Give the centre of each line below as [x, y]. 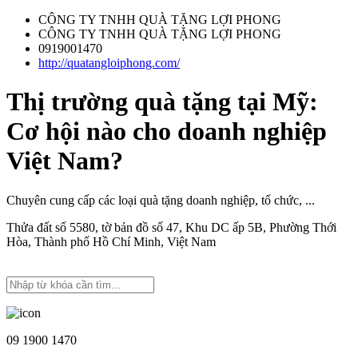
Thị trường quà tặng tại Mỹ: [162, 102]
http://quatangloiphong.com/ [109, 63]
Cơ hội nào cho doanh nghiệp [167, 131]
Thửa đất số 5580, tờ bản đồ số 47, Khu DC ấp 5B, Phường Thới [171, 227]
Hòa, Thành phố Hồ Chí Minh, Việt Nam [111, 241]
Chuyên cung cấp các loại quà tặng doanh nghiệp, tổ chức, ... [161, 200]
